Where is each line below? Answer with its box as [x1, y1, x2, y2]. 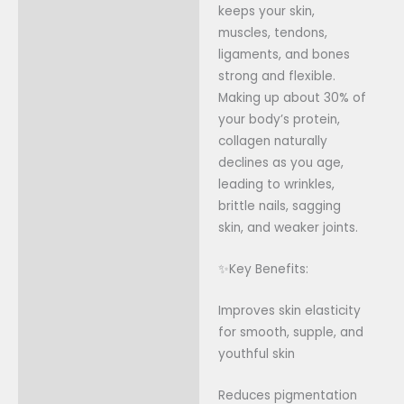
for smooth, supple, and [217, 324, 363, 342]
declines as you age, [217, 154, 344, 172]
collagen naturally [217, 133, 327, 151]
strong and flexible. [217, 68, 335, 86]
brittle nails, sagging [217, 197, 341, 216]
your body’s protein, [217, 111, 340, 129]
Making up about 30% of [217, 89, 366, 107]
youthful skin [217, 345, 295, 363]
